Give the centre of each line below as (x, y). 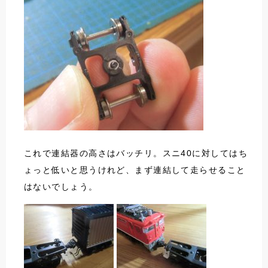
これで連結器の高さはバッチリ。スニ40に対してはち (136, 153)
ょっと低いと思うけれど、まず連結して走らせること (135, 170)
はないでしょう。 (61, 187)
